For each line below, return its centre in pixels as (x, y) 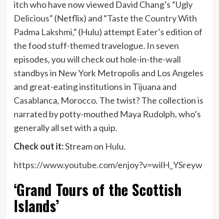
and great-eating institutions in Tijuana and (95, 87)
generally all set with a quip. (65, 128)
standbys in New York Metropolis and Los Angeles (108, 73)
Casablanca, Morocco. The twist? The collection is (108, 100)
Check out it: (38, 146)
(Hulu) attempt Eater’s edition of (139, 32)
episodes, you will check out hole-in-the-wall (97, 59)
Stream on (84, 146)
